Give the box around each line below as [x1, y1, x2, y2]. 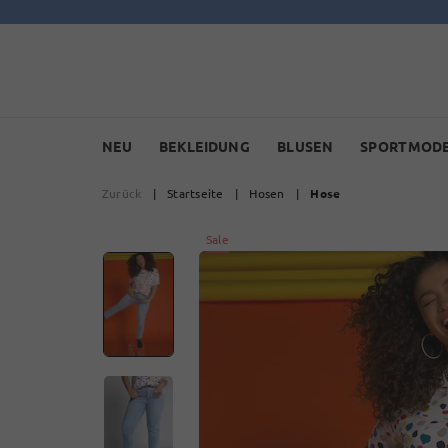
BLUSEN [277, 137, 333, 155]
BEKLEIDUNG [159, 137, 250, 155]
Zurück [102, 185, 142, 201]
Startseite [167, 185, 224, 201]
